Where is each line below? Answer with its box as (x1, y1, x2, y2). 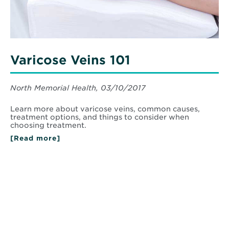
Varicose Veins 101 (10, 53, 130, 68)
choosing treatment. (10, 121, 86, 130)
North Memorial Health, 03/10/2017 (10, 84, 146, 93)
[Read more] (10, 134, 60, 143)
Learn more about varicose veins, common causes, (10, 105, 200, 113)
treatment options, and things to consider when (10, 113, 189, 122)
